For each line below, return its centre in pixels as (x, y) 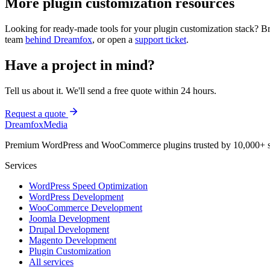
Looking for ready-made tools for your (79, 28)
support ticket (161, 39)
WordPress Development (76, 196)
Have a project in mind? (80, 65)
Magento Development (73, 240)
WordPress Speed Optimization (88, 186)
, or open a (112, 39)
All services (51, 262)
